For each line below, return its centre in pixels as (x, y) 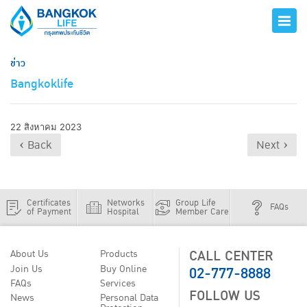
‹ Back (36, 145)
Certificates (48, 203)
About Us (29, 255)
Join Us (26, 269)
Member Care (202, 212)
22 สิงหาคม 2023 (46, 127)
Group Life (196, 203)
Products (119, 255)
